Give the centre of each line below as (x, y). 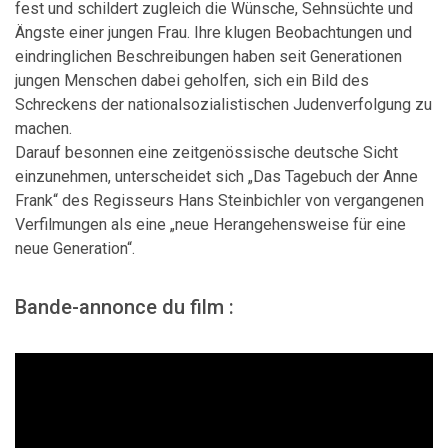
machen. (45, 128)
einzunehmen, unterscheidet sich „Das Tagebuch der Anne (216, 176)
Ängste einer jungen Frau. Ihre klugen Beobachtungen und (213, 32)
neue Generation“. (77, 248)
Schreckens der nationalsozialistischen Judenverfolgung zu (223, 104)
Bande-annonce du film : (124, 307)
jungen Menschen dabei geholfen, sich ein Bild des (192, 80)
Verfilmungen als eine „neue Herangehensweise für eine (210, 224)
